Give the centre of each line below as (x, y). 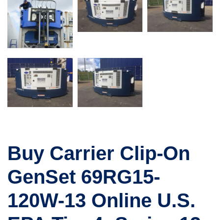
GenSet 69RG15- (84, 177)
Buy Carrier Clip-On (99, 153)
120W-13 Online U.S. (101, 200)
